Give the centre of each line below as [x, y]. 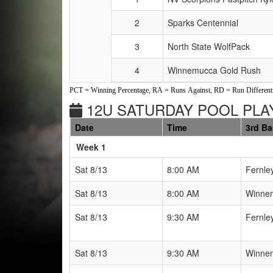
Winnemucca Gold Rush [214, 70]
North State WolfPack [209, 46]
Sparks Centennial [203, 22]
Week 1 [91, 147]
